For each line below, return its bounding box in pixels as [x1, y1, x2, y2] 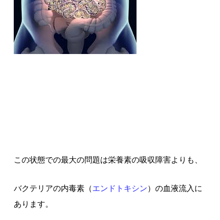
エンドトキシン [92, 184, 147, 192]
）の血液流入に [147, 184, 202, 192]
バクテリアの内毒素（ [13, 184, 92, 192]
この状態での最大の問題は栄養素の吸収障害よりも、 [13, 155, 202, 164]
